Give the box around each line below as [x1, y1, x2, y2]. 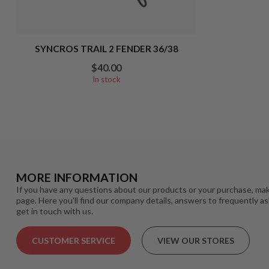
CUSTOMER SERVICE [32, 235, 115, 246]
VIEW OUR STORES [157, 235, 234, 246]
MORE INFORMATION [16, 170, 138, 184]
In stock [92, 74, 121, 84]
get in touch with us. [16, 205, 93, 216]
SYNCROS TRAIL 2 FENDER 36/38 [34, 43, 178, 54]
